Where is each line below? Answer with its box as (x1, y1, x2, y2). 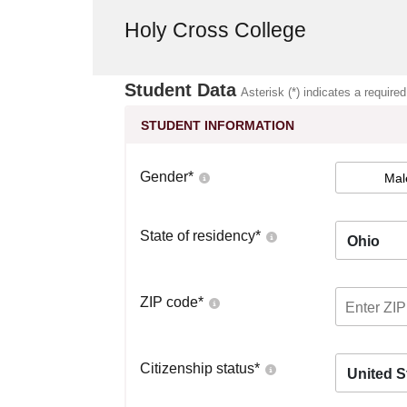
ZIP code (140, 294, 198, 310)
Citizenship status (140, 361, 254, 376)
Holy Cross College (124, 18, 306, 42)
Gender (140, 169, 188, 184)
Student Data (124, 80, 236, 100)
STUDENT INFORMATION (141, 118, 294, 133)
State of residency (140, 228, 255, 243)
